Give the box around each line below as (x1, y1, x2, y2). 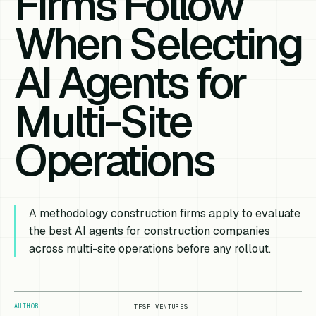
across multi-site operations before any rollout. (29, 241, 272, 257)
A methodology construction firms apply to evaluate (29, 206, 301, 221)
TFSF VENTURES (134, 302, 189, 311)
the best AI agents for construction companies (29, 224, 271, 239)
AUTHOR (14, 302, 39, 310)
